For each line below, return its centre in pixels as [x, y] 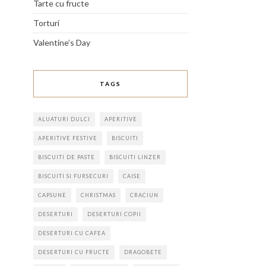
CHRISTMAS [98, 195]
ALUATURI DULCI [64, 119]
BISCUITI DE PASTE [66, 157]
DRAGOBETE [143, 252]
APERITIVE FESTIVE [68, 138]
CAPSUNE [52, 195]
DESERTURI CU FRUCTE [74, 252]
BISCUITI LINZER [135, 157]
